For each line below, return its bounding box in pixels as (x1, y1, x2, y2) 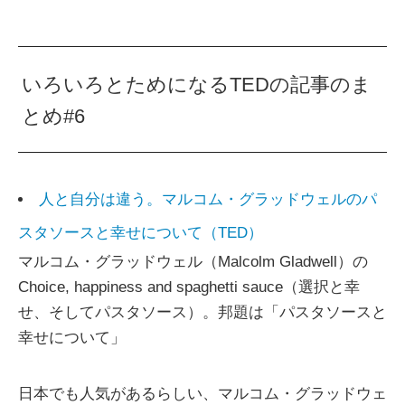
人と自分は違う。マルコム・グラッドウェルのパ (39, 191, 377, 209)
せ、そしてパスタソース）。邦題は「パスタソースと (18, 304, 387, 322)
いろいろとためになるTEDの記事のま (22, 73, 372, 97)
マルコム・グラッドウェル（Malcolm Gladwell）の (18, 253, 383, 271)
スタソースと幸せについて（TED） (18, 224, 263, 242)
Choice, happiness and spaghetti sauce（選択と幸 (18, 278, 360, 297)
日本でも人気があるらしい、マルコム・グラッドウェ (18, 385, 387, 403)
